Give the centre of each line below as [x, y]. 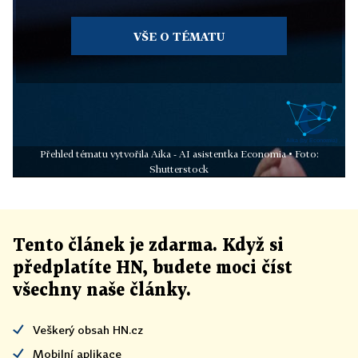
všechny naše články [99, 290]
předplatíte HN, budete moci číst [153, 268]
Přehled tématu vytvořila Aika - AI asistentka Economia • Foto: [179, 153]
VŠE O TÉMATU [179, 37]
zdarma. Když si [214, 245]
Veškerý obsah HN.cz [88, 329]
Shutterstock [179, 169]
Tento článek [71, 245]
